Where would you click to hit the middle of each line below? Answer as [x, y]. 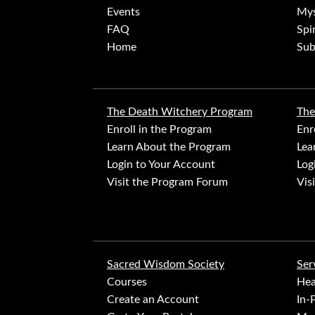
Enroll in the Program [159, 130]
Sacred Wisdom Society [166, 265]
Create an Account [153, 300]
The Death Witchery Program [180, 112]
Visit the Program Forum [167, 182]
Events [123, 12]
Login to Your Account [161, 165]
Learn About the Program [169, 147]
